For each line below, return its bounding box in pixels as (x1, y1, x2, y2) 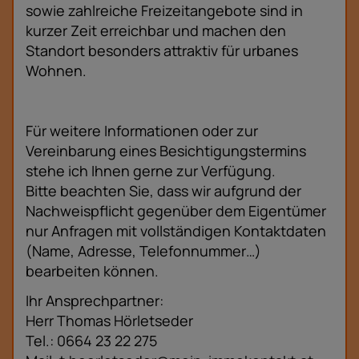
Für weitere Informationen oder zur (26, 120, 258, 140)
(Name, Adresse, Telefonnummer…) (26, 240, 261, 260)
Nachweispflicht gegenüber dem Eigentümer (26, 200, 326, 220)
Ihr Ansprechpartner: (26, 291, 163, 311)
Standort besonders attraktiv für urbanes (26, 40, 298, 60)
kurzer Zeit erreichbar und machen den (26, 20, 286, 40)
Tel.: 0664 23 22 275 (26, 331, 157, 351)
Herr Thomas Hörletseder (26, 311, 193, 331)
